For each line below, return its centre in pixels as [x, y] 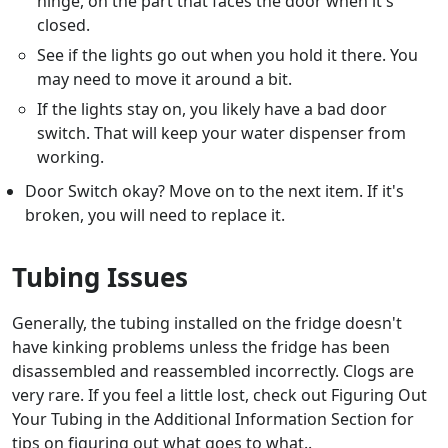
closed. [64, 25]
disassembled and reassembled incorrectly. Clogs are [213, 371]
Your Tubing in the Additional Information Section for [213, 419]
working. [71, 157]
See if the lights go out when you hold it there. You [228, 55]
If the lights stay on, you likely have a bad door [212, 109]
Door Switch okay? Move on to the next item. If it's [214, 191]
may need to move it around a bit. [165, 79]
